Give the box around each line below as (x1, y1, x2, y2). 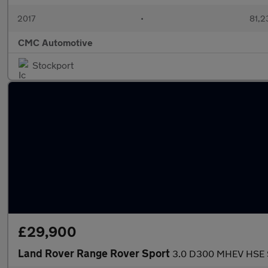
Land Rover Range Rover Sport (18, 246, 172, 260)
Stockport (32, 59, 74, 71)
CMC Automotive (18, 36, 93, 48)
